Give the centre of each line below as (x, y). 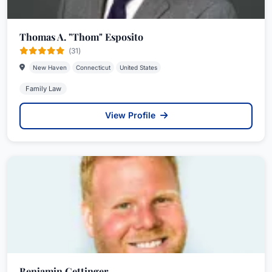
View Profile (131, 115)
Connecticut (93, 67)
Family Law (43, 89)
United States (138, 67)
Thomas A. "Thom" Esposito (81, 37)
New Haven (50, 67)
